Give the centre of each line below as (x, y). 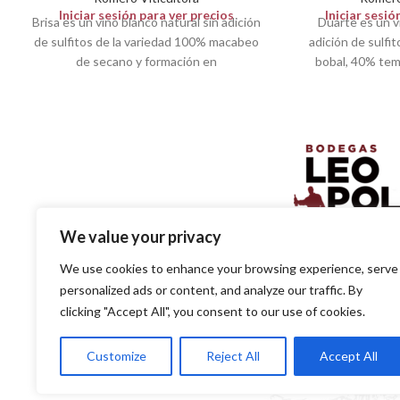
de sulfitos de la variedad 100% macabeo (146, 42)
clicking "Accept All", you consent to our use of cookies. (212, 311)
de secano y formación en (146, 61)
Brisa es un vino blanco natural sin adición (146, 22)
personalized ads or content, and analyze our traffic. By (211, 290)
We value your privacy (141, 237)
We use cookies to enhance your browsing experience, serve (229, 268)
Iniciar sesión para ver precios (146, 15)
